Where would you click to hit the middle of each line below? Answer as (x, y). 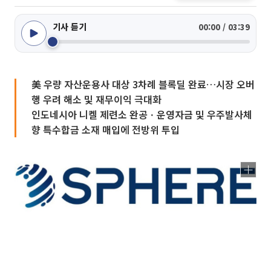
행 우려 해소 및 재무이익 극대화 (96, 99)
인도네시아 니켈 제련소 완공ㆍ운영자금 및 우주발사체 (142, 114)
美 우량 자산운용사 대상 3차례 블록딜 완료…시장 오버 (143, 84)
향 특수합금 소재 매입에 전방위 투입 (106, 129)
